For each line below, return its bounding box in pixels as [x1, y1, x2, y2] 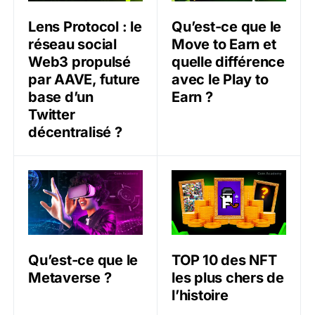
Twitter [28, 106, 75, 124]
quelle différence [172, 53, 285, 71]
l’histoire [172, 287, 229, 304]
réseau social [28, 36, 117, 53]
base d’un [28, 89, 94, 106]
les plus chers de [172, 269, 284, 287]
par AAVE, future [28, 71, 140, 89]
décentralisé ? [28, 124, 122, 141]
